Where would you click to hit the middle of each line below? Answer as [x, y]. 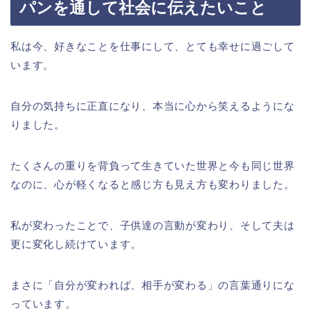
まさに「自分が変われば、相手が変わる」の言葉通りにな [153, 285]
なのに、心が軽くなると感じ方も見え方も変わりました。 [153, 185]
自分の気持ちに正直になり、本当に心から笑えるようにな [153, 106]
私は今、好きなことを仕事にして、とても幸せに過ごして [153, 47]
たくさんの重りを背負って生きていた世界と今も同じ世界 [153, 166]
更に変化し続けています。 [76, 244]
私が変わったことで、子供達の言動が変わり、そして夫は [153, 226]
